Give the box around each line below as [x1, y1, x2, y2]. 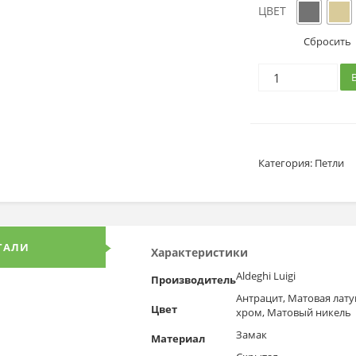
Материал [150, 331, 205, 346]
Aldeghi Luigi [235, 269, 296, 283]
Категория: [258, 156, 315, 170]
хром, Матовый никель [235, 305, 351, 319]
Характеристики [150, 245, 248, 260]
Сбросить [304, 34, 352, 48]
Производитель [150, 273, 236, 287]
